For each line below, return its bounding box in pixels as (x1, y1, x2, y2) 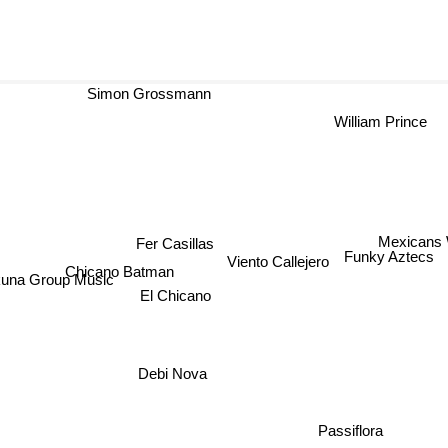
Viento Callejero (227, 252, 330, 270)
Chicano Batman (67, 256, 177, 274)
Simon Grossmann (93, 85, 218, 102)
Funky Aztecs (344, 251, 435, 269)
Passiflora (317, 421, 383, 439)
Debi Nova (135, 366, 205, 384)
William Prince (317, 109, 411, 127)
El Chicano (139, 285, 211, 303)
